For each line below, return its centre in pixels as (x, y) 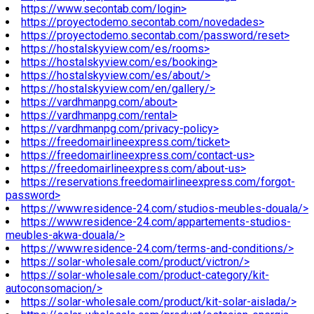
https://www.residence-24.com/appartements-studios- (156, 222)
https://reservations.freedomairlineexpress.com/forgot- (158, 182)
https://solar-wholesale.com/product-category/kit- (145, 275)
